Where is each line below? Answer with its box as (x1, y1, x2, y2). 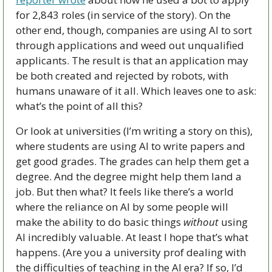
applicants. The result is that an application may (16, 53, 248, 67)
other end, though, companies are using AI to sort (16, 22, 252, 37)
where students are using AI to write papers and (16, 138, 245, 153)
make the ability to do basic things (16, 214, 183, 229)
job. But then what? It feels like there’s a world (16, 184, 234, 199)
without (183, 214, 219, 229)
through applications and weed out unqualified (16, 38, 244, 52)
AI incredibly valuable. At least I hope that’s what (16, 229, 248, 244)
